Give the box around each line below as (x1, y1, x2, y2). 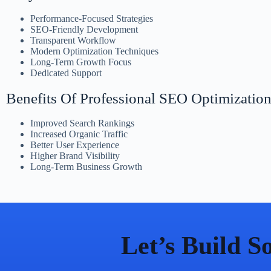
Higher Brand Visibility (30, 151, 120, 161)
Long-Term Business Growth (30, 162, 142, 172)
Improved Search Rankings (30, 118, 134, 128)
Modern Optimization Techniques (30, 46, 158, 56)
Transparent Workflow (30, 35, 116, 45)
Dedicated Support (30, 68, 102, 78)
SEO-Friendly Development (30, 24, 138, 34)
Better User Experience (30, 140, 119, 150)
